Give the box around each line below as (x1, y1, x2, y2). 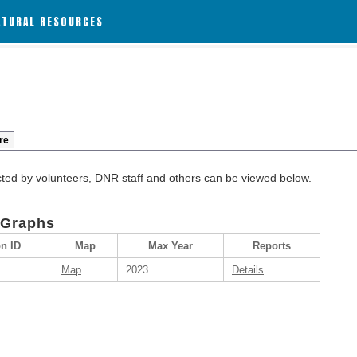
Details (232, 264, 264, 276)
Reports (253, 240, 291, 252)
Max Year (148, 240, 193, 252)
